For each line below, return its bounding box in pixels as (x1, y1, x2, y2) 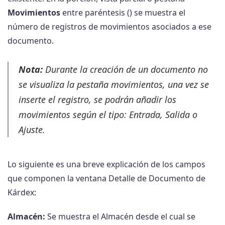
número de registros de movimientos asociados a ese (8, 21, 211, 33)
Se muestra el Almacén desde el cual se (45, 211, 195, 222)
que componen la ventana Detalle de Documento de (8, 173, 205, 184)
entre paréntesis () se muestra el (60, 7, 185, 19)
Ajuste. (19, 124, 45, 136)
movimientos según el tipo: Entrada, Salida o (19, 108, 197, 121)
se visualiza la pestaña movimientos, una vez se (19, 78, 209, 91)
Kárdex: (8, 187, 36, 198)
